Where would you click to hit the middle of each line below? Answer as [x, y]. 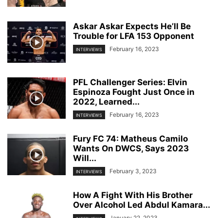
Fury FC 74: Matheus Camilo [130, 139]
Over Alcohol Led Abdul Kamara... [142, 205]
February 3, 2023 [133, 171]
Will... [85, 158]
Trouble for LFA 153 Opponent [134, 36]
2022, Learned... [106, 102]
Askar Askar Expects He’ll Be [132, 26]
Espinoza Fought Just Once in [134, 92]
